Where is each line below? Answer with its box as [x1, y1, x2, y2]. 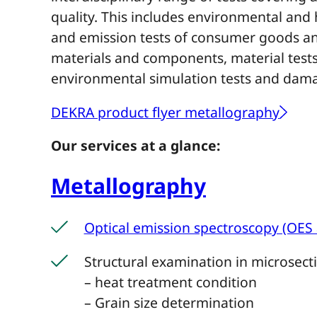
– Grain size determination [83, 292, 254, 312]
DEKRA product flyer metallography [51, 103, 279, 122]
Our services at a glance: [51, 135, 220, 155]
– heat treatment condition [83, 272, 257, 292]
